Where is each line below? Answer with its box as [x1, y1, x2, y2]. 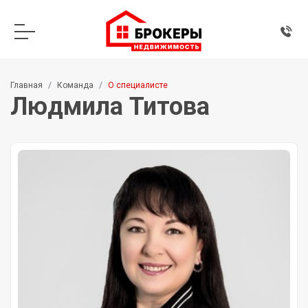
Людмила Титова [10, 92, 210, 121]
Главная [10, 80, 43, 90]
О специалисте [108, 80, 168, 90]
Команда [57, 80, 93, 90]
